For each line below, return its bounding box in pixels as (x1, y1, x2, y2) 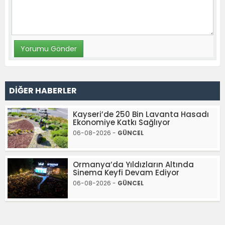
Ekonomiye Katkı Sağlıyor (73, 117, 170, 128)
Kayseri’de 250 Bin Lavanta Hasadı (73, 108, 209, 120)
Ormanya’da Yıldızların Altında (73, 159, 194, 170)
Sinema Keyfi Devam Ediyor (73, 167, 179, 178)
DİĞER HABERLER (9, 84, 77, 96)
